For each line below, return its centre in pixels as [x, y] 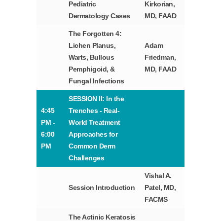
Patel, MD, [160, 188]
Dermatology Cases [99, 16]
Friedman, [160, 57]
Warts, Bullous [92, 57]
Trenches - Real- [94, 111]
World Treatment [94, 123]
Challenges [87, 158]
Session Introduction [102, 188]
